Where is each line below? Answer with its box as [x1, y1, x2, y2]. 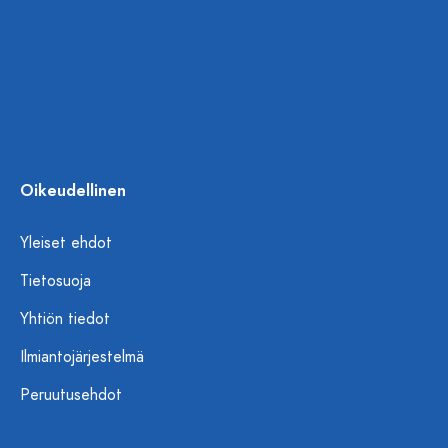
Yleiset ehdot [20, 232, 112, 254]
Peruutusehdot [20, 384, 122, 406]
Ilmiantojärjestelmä [20, 346, 144, 368]
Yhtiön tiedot [20, 308, 110, 330]
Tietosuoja [20, 270, 91, 292]
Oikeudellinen [20, 180, 126, 202]
